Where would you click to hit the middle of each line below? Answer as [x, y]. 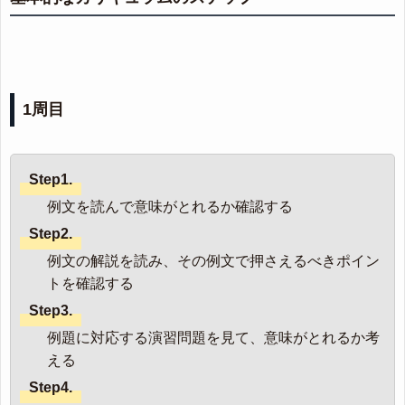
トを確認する [90, 284]
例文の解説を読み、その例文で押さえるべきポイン [213, 261]
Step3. [51, 311]
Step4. [51, 388]
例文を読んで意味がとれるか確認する [170, 207]
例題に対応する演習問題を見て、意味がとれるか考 [213, 338]
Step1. [51, 180]
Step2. [51, 234]
